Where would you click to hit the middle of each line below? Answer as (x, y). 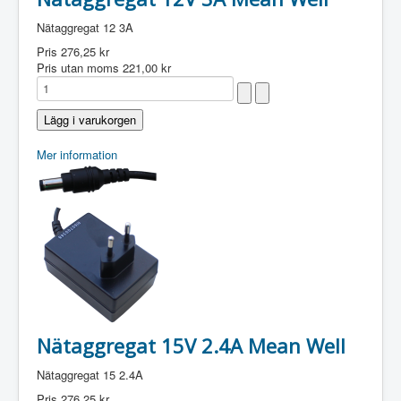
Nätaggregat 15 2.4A (90, 375)
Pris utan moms (80, 68)
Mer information (77, 154)
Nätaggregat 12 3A (85, 27)
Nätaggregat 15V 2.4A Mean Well (191, 346)
